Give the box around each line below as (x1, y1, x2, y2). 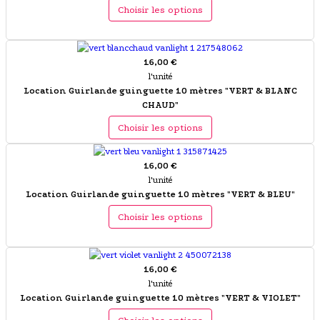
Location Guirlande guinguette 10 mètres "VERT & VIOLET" (19, 293, 301, 304)
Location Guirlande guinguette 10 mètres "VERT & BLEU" (25, 189, 295, 200)
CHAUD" (141, 100, 179, 111)
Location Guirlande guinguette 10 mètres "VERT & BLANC (23, 86, 297, 96)
